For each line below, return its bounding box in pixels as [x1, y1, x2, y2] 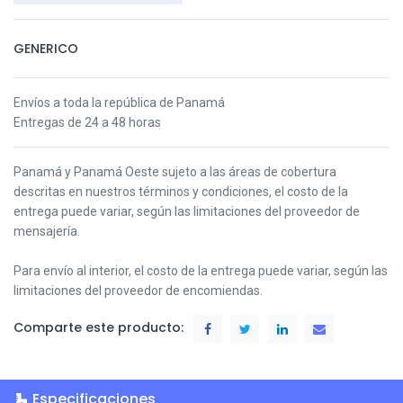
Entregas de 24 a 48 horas [13, 114, 161, 130]
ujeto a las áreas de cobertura [168, 164, 336, 179]
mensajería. [13, 223, 80, 238]
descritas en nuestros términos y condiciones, [13, 184, 274, 199]
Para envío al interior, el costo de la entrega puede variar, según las [13, 263, 388, 278]
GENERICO [13, 39, 78, 58]
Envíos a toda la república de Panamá [13, 94, 225, 110]
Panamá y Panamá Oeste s [13, 164, 168, 179]
